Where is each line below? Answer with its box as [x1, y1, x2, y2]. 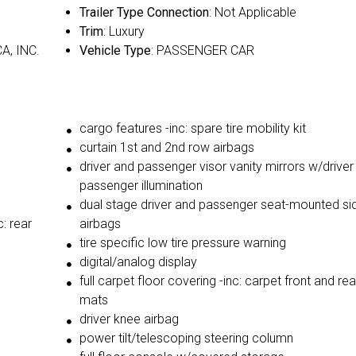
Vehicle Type [79, 43, 151, 59]
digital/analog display [79, 254, 197, 270]
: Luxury [103, 24, 145, 40]
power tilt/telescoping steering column [79, 331, 293, 346]
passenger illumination [79, 178, 203, 194]
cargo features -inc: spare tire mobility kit [79, 121, 306, 137]
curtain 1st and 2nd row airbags [79, 140, 254, 156]
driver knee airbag [79, 311, 179, 327]
